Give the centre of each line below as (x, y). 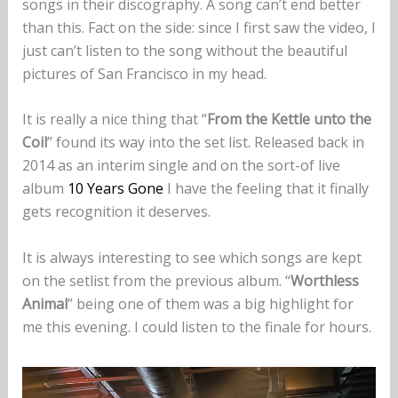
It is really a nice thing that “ (114, 119)
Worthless (324, 280)
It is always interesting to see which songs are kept (191, 257)
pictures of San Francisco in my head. (144, 73)
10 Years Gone (115, 189)
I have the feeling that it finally (266, 189)
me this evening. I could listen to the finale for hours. (196, 326)
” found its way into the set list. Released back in (205, 143)
